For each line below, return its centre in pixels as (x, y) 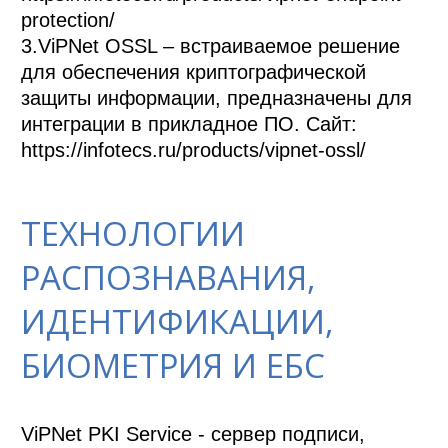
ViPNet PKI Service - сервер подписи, (193, 434)
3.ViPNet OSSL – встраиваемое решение (211, 45)
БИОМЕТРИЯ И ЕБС (173, 366)
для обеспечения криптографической (194, 71)
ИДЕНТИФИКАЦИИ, (178, 322)
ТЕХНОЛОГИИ (133, 234)
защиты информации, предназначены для (217, 97)
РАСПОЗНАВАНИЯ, (169, 278)
